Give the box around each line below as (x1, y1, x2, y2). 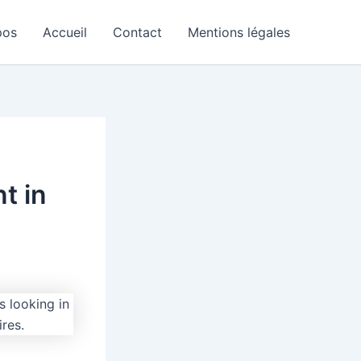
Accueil (43, 24, 87, 40)
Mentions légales (188, 24, 290, 40)
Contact (113, 24, 162, 40)
